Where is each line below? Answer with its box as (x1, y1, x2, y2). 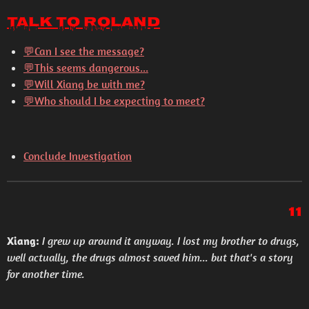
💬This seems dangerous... (23, 61, 148, 74)
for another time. (7, 267, 85, 281)
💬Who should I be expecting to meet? (23, 94, 205, 108)
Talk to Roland (7, 11, 160, 35)
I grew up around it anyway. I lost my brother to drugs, (42, 234, 299, 248)
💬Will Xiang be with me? (23, 77, 145, 91)
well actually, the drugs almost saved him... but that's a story (7, 250, 293, 264)
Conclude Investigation (23, 149, 132, 163)
